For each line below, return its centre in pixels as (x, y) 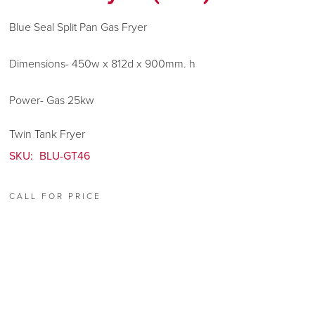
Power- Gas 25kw (52, 101)
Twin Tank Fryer (47, 134)
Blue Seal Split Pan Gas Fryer (79, 27)
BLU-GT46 (65, 156)
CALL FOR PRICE (55, 196)
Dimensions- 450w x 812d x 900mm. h (104, 64)
